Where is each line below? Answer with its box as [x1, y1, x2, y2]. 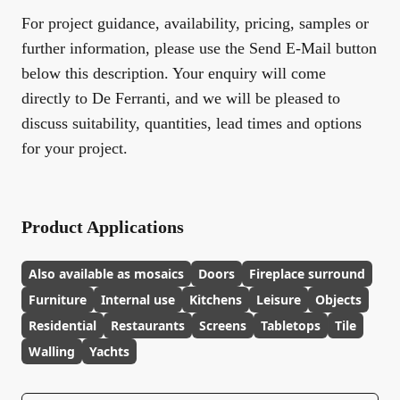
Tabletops [261, 317, 321, 334]
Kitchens [189, 291, 242, 308]
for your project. [21, 139, 128, 157]
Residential [29, 317, 96, 334]
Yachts [89, 343, 129, 360]
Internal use [101, 291, 175, 308]
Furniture [29, 291, 87, 308]
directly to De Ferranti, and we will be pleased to [21, 89, 340, 107]
